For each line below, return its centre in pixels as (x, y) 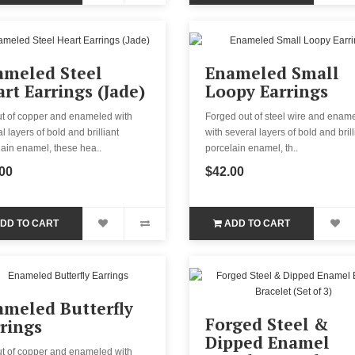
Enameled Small (272, 73)
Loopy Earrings (266, 91)
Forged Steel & (266, 324)
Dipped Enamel (267, 342)
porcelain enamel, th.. (251, 148)
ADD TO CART (258, 223)
